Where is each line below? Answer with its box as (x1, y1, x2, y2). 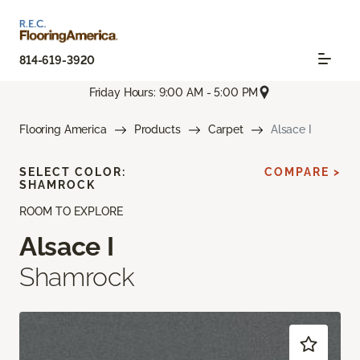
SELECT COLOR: (19, 166, 126, 179)
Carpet (207, 123, 243, 137)
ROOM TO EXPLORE (19, 205, 123, 219)
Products (133, 123, 181, 137)
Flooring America (19, 123, 107, 137)
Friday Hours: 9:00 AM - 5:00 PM (88, 85, 259, 99)
